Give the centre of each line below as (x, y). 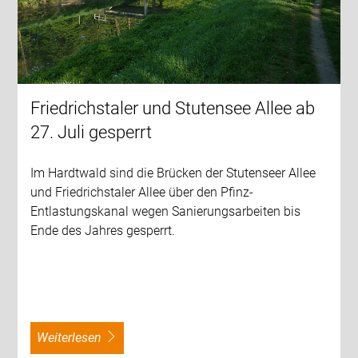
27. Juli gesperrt (91, 133)
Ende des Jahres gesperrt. (103, 231)
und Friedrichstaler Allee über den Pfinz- (142, 193)
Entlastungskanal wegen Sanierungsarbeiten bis (166, 212)
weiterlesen (75, 338)
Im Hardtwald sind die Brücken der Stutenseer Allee (173, 173)
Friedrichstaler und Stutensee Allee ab (173, 109)
